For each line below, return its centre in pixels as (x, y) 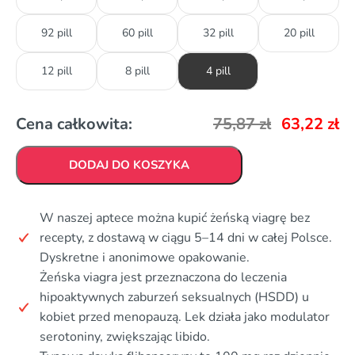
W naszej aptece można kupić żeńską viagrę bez (175, 218)
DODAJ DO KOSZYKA (129, 164)
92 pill (56, 32)
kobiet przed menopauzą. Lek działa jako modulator (185, 317)
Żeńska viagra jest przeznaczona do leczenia (163, 277)
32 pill (218, 32)
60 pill (137, 32)
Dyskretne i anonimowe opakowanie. (145, 257)
